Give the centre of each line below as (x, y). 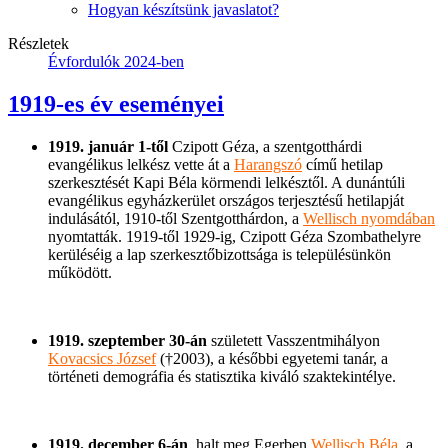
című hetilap (342, 164)
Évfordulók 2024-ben (116, 61)
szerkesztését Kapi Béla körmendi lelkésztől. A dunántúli (226, 182)
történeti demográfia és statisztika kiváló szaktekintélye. (222, 376)
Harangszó (268, 164)
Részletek (38, 43)
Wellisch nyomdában (369, 218)
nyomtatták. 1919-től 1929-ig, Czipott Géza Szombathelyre (234, 236)
